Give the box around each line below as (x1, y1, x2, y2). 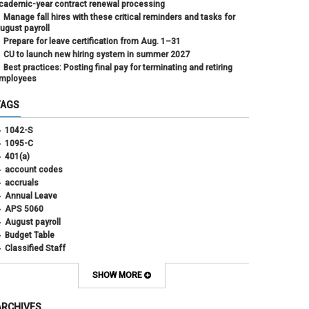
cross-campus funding (5, 295, 94, 306)
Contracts (5, 269, 43, 279)
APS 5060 (5, 203, 43, 214)
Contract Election (5, 256, 71, 266)
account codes (5, 164, 63, 175)
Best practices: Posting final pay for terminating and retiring (3, 62, 232, 72)
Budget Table (5, 230, 54, 240)
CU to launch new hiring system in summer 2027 (3, 49, 190, 59)
